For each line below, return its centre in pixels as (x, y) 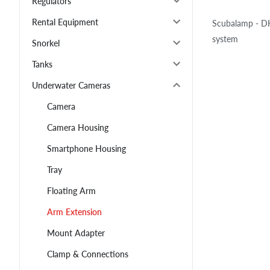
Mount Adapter (76, 233)
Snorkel (46, 43)
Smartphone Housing (86, 149)
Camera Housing (78, 128)
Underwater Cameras (71, 86)
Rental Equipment (65, 22)
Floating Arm (71, 191)
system (225, 39)
